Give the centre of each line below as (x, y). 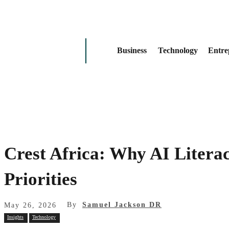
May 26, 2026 (30, 205)
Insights (15, 217)
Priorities (41, 179)
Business (132, 50)
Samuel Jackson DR (122, 205)
